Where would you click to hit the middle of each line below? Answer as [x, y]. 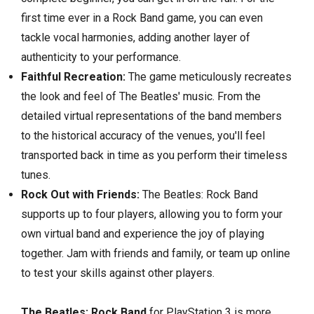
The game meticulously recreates [209, 77]
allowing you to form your [219, 214]
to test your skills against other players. [118, 273]
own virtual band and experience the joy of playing [143, 234]
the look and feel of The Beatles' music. [118, 97]
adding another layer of [193, 38]
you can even [230, 18]
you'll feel [240, 136]
